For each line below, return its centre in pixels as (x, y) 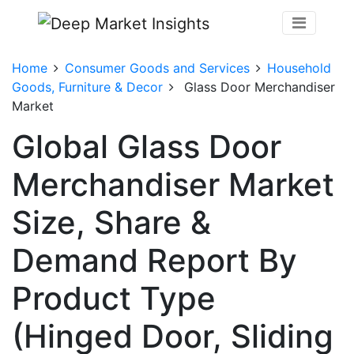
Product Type (114, 298)
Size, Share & (111, 222)
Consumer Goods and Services (157, 68)
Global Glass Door (147, 146)
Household (299, 68)
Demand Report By (154, 260)
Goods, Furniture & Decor (87, 87)
